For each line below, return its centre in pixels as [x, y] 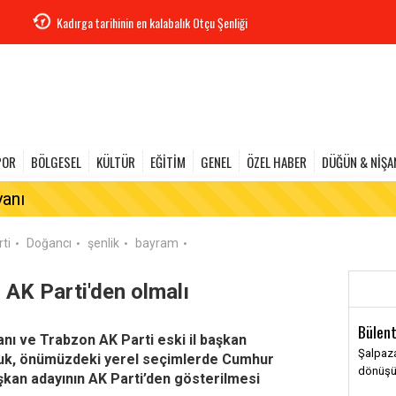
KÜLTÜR [116, 162]
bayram [157, 243]
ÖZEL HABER [277, 162]
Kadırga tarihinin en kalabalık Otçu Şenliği [152, 22]
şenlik [103, 243]
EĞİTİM [168, 162]
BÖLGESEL [56, 162]
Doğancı [49, 243]
